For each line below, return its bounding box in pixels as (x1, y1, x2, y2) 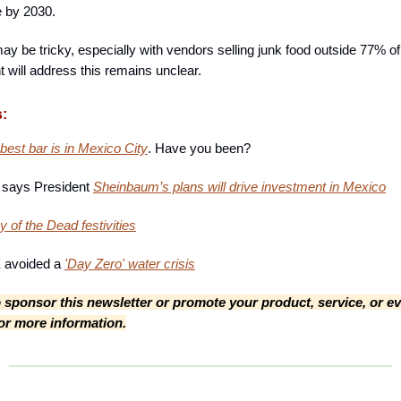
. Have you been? (148, 140, 254, 156)
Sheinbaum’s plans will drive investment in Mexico (93, 178, 386, 194)
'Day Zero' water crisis (64, 255, 195, 271)
